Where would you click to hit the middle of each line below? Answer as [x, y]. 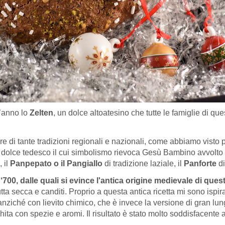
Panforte [200, 163]
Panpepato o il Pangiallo [56, 163]
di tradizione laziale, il [143, 163]
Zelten [41, 113]
